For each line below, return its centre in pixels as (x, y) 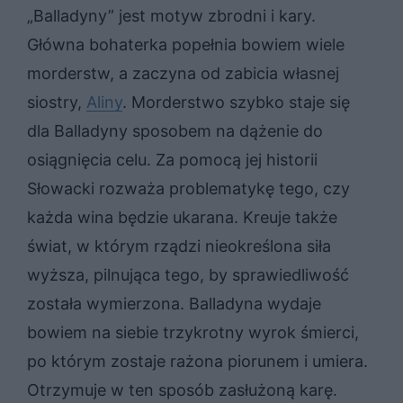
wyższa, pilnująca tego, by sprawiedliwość (188, 274)
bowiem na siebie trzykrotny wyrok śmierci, (193, 332)
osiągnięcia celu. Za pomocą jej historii (172, 159)
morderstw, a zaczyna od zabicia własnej (183, 73)
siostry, (57, 102)
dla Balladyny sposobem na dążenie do (175, 130)
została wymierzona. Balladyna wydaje (174, 303)
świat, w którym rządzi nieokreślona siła (179, 246)
